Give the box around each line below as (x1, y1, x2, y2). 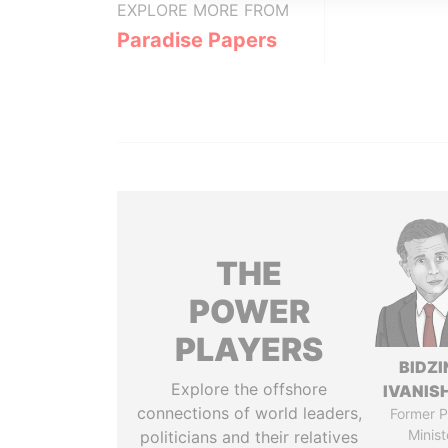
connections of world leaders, (136, 403, 362, 423)
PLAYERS (175, 330, 324, 369)
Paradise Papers (117, 28, 277, 52)
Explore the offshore (171, 379, 328, 399)
